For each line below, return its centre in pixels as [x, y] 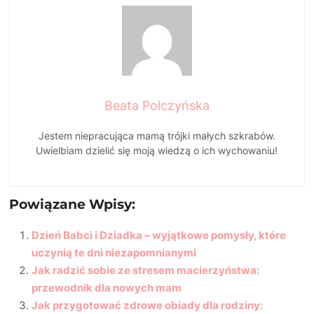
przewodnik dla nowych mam [107, 287]
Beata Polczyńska [157, 105]
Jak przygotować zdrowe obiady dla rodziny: [148, 305]
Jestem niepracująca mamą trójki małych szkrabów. [157, 135]
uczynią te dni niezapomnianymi [114, 252]
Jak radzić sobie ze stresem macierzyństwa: [146, 270]
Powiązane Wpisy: [73, 204]
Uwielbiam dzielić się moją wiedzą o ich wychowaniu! [157, 150]
